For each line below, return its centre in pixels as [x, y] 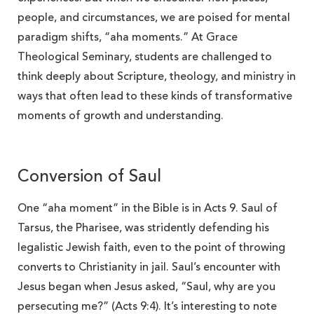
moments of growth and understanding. [121, 116]
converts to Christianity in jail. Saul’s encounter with [149, 267]
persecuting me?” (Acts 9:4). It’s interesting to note [147, 307]
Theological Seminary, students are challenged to [145, 57]
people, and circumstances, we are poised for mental [154, 18]
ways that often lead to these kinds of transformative [155, 96]
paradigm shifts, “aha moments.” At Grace [128, 37]
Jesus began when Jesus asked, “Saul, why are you [146, 287]
